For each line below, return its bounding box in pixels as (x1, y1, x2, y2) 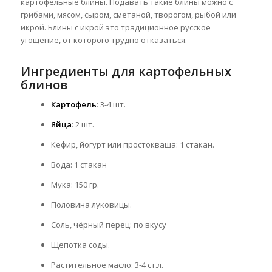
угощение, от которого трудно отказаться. (20, 35, 187, 46)
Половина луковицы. (50, 199, 132, 211)
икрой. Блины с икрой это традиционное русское (20, 22, 211, 33)
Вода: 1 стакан (50, 159, 107, 171)
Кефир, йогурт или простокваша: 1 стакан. (50, 139, 214, 151)
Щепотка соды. (50, 239, 110, 251)
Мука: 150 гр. (50, 179, 99, 191)
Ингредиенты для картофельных (20, 63, 231, 80)
